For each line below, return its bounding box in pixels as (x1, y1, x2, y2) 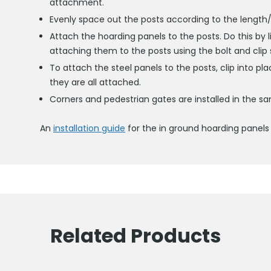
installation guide (53, 122, 125, 134)
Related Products (50, 222, 221, 249)
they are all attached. (50, 76, 141, 88)
